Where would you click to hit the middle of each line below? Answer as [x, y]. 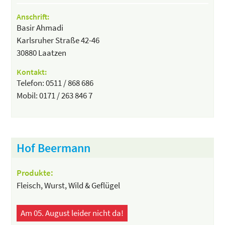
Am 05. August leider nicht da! [72, 213]
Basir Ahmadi [40, 27]
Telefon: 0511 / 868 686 [55, 83]
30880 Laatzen [42, 52]
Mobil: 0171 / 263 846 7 [55, 95]
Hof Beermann [54, 148]
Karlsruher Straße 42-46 [58, 40]
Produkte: [35, 173]
